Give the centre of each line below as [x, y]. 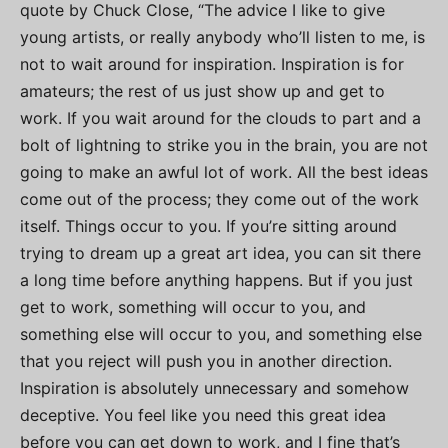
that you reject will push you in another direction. [206, 360]
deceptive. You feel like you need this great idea [203, 414]
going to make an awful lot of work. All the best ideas [224, 171]
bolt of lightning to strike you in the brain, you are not [224, 144]
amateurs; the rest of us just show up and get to [202, 90]
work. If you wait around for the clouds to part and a [220, 117]
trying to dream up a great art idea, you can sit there [220, 252]
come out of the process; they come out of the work [219, 198]
